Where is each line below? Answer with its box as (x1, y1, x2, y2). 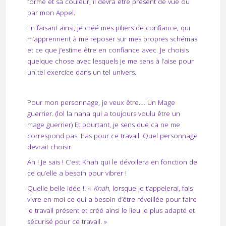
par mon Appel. (27, 8, 75, 17)
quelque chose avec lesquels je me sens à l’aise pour (27, 56, 194, 66)
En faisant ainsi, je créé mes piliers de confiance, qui (27, 23, 190, 33)
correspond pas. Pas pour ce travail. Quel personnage (27, 131, 198, 141)
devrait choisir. (27, 142, 73, 152)
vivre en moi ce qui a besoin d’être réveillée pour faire (27, 195, 197, 204)
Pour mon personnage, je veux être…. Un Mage (27, 98, 175, 107)
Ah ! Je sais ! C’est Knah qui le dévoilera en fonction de (27, 157, 197, 167)
